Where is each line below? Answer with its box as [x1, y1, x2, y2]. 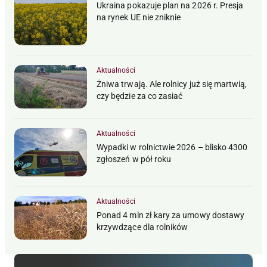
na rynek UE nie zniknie [97, 12, 181, 22]
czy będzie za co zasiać [97, 91, 183, 101]
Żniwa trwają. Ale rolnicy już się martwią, [97, 79, 247, 89]
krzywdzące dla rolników [97, 222, 188, 232]
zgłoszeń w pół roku [97, 154, 172, 164]
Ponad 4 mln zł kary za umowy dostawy [97, 210, 245, 221]
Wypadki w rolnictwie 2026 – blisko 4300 [97, 142, 248, 152]
